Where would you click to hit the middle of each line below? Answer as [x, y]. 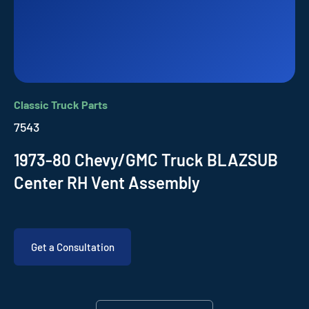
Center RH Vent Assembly [107, 182]
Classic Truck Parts [61, 104]
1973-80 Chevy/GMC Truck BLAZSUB [146, 160]
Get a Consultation [72, 247]
